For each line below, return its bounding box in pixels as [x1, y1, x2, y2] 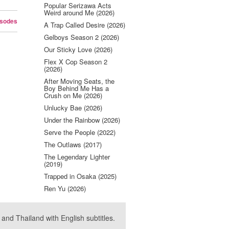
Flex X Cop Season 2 [44, 57, 107, 66]
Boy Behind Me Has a [44, 83, 109, 93]
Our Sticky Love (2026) [44, 44, 112, 54]
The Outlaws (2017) [44, 140, 102, 149]
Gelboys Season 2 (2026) [44, 32, 119, 42]
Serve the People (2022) [44, 127, 116, 137]
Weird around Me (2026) [44, 8, 114, 17]
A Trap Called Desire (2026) [44, 20, 125, 30]
